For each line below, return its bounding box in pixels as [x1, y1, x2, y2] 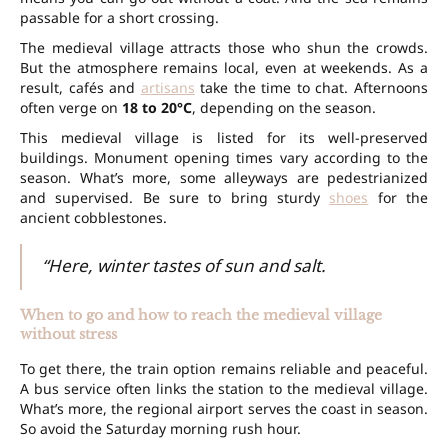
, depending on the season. [192, 98, 376, 118]
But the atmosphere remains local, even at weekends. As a [20, 58, 428, 78]
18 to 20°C [122, 98, 192, 118]
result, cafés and [20, 78, 141, 98]
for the [368, 188, 429, 208]
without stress [20, 325, 117, 344]
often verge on [20, 98, 122, 118]
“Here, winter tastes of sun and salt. [42, 254, 326, 278]
